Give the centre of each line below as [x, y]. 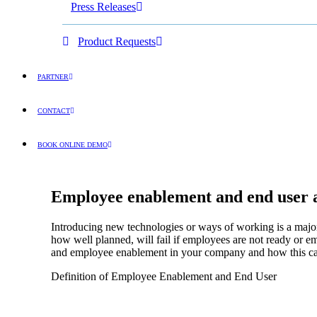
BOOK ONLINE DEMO [73, 145]
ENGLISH [65, 167]
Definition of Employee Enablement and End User [164, 276]
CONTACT [54, 111]
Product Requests [117, 41]
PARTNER [53, 77]
